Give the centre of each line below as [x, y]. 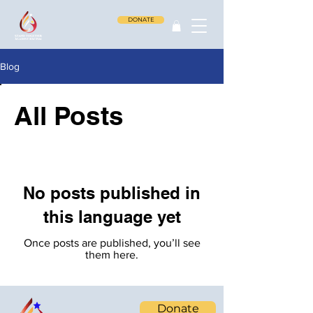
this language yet [112, 216]
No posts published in [112, 192]
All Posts [69, 115]
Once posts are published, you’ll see [112, 242]
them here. [112, 254]
